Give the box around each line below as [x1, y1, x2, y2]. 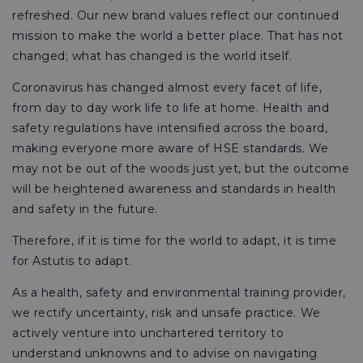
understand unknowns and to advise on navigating [12, 346, 318, 361]
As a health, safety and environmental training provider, [12, 285, 346, 300]
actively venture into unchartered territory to [12, 326, 284, 340]
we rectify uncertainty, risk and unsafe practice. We [12, 305, 321, 320]
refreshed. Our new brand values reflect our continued [12, 8, 340, 23]
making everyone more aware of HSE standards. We [12, 141, 329, 156]
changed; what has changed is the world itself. [12, 49, 296, 63]
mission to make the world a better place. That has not [12, 28, 344, 43]
